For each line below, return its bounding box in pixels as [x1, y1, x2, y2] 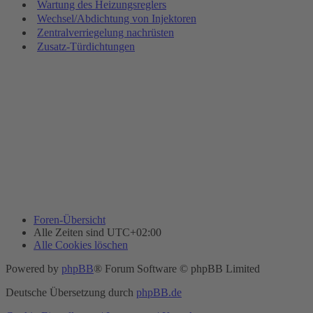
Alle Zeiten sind [34, 226, 107, 239]
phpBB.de [136, 286, 182, 299]
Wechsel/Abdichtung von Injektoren [37, 13, 196, 25]
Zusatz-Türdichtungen [37, 41, 135, 53]
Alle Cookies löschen [34, 239, 128, 252]
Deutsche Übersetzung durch [6, 286, 136, 299]
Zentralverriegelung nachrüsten [37, 27, 174, 39]
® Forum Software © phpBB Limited [94, 263, 260, 275]
